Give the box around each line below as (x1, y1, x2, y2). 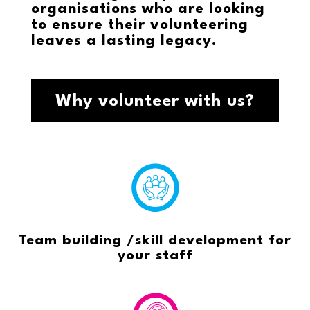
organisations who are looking (30, 2, 265, 17)
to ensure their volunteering (30, 18, 248, 33)
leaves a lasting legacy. (30, 34, 217, 48)
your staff (117, 248, 193, 263)
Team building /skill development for (19, 233, 291, 248)
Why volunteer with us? (55, 93, 255, 110)
